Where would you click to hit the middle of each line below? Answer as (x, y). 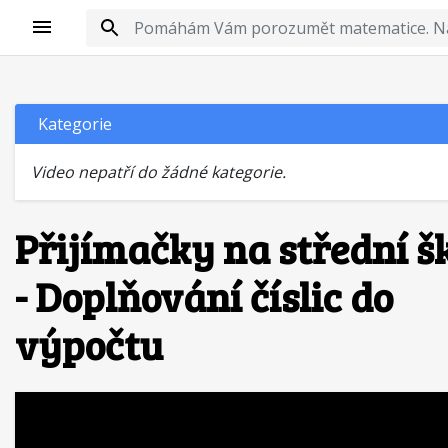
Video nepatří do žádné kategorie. (158, 172)
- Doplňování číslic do (204, 296)
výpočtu (89, 344)
